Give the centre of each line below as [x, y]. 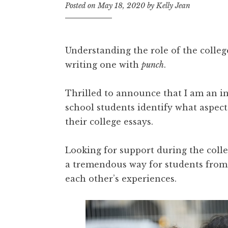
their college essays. [109, 122]
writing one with [103, 65]
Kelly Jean [173, 6]
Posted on [81, 6]
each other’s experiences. [121, 179]
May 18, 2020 [121, 6]
